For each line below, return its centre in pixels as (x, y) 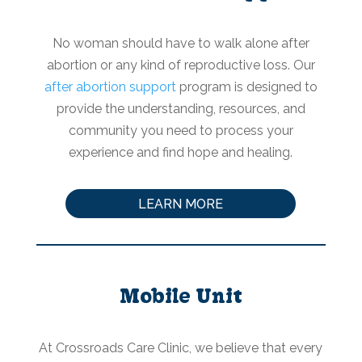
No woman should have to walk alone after (181, 43)
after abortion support (110, 86)
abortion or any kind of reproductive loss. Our (181, 65)
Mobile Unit (181, 296)
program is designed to (246, 86)
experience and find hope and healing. (181, 152)
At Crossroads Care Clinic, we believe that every (181, 348)
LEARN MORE (181, 204)
